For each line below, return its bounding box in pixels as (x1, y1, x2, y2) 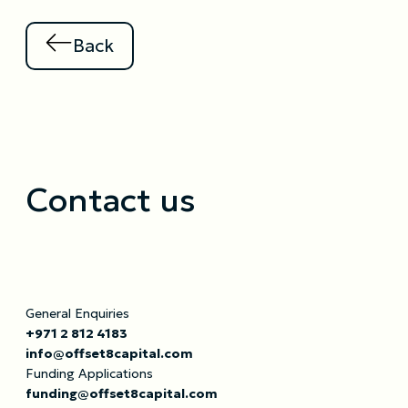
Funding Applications (25, 364, 153, 382)
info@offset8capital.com (25, 344, 193, 362)
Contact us (25, 178, 196, 220)
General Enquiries (25, 304, 129, 321)
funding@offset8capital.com (25, 384, 218, 402)
